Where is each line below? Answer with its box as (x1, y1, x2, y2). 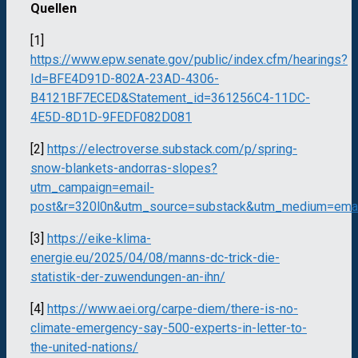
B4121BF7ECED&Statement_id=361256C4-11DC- (30, 90, 310, 106)
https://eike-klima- (47, 231, 151, 247)
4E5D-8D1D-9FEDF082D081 (30, 109, 192, 125)
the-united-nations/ (30, 340, 138, 356)
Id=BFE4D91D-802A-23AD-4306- (30, 71, 219, 87)
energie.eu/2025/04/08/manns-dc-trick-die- (30, 250, 280, 266)
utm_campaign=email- (30, 180, 154, 196)
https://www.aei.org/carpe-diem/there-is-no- (47, 301, 298, 317)
